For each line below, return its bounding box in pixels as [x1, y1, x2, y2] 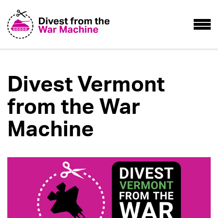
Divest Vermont [7, 71, 165, 98]
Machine [7, 115, 94, 143]
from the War [7, 93, 140, 120]
